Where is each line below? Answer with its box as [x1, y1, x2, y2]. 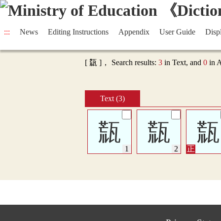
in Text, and [162, 58, 203, 67]
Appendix [118, 28, 149, 36]
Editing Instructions [48, 28, 109, 36]
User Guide [159, 28, 195, 36]
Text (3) [100, 94, 125, 103]
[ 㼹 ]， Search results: [85, 58, 158, 67]
